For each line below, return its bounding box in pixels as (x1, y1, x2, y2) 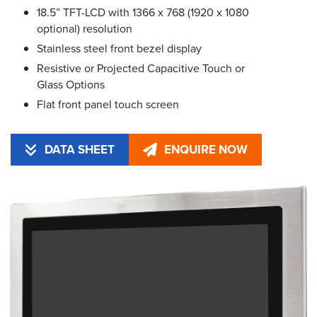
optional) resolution (37, 21, 132, 37)
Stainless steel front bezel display (37, 40, 202, 57)
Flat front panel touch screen (37, 96, 179, 113)
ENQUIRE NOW (164, 141, 248, 158)
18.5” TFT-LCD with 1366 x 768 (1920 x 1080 (37, 4, 249, 21)
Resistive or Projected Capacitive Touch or (37, 60, 245, 76)
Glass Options (37, 76, 105, 93)
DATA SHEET (45, 141, 115, 158)
